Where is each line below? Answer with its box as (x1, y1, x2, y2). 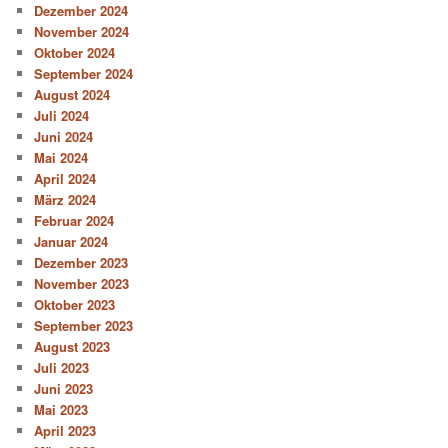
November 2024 (34, 21, 130, 41)
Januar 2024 (34, 231, 109, 251)
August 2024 (34, 84, 111, 104)
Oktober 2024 (34, 42, 116, 62)
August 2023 (34, 336, 111, 356)
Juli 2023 (34, 357, 90, 377)
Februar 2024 (34, 210, 115, 230)
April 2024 (34, 168, 97, 188)
